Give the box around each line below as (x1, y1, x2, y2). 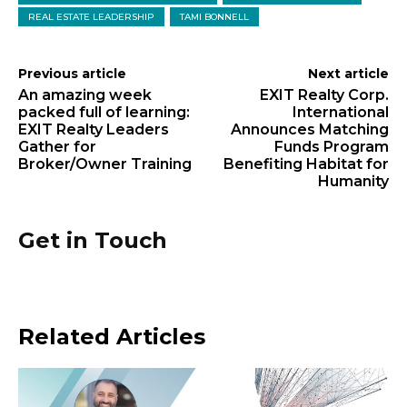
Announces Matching (230, 121, 389, 138)
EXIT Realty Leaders (18, 121, 169, 138)
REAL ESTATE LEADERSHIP (28, 11, 154, 23)
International (292, 104, 389, 121)
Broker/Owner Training (18, 155, 192, 173)
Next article (307, 65, 389, 82)
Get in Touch (18, 227, 167, 253)
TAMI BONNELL (180, 11, 249, 23)
